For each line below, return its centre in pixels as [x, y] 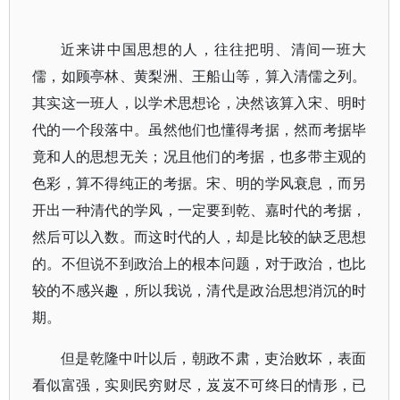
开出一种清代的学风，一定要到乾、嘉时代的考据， [200, 210]
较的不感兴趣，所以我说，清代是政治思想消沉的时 [200, 290]
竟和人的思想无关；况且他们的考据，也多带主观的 [200, 156]
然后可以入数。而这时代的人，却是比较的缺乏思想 [200, 237]
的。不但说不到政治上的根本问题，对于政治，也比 [200, 263]
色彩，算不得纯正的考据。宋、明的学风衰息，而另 [200, 183]
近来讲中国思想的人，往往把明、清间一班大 [214, 49]
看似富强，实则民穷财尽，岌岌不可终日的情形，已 [200, 385]
